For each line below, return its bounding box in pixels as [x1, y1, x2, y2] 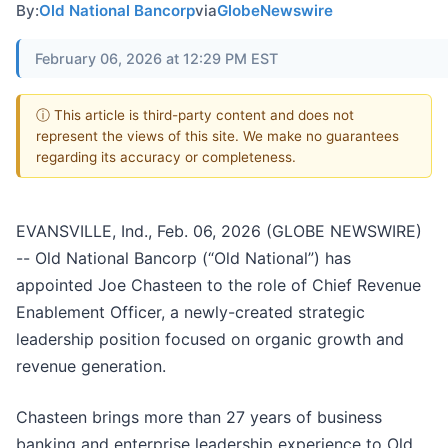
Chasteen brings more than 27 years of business [16, 407, 382, 428]
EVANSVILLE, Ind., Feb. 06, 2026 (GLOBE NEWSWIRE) [16, 221, 422, 242]
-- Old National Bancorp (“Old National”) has [16, 248, 351, 269]
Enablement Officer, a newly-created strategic [16, 302, 365, 323]
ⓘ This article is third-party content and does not [36, 106, 354, 123]
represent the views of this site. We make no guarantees [36, 127, 399, 144]
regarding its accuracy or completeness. [36, 148, 296, 165]
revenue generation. [16, 356, 166, 377]
